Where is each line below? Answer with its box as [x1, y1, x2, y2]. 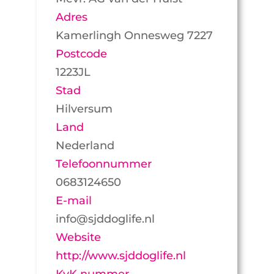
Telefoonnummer [55, 157, 152, 171]
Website [55, 230, 101, 244]
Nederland [55, 138, 114, 152]
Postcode [55, 46, 107, 61]
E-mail [55, 193, 92, 207]
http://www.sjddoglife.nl [55, 248, 186, 262]
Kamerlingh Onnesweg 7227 [55, 28, 213, 42]
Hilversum [55, 102, 113, 116]
